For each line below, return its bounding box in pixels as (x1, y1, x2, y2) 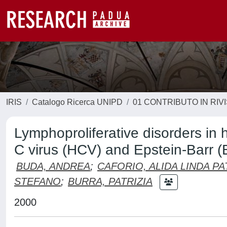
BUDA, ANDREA (16, 161, 90, 172)
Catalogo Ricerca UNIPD (32, 98, 123, 106)
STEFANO (14, 175, 61, 187)
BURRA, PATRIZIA (68, 175, 153, 187)
